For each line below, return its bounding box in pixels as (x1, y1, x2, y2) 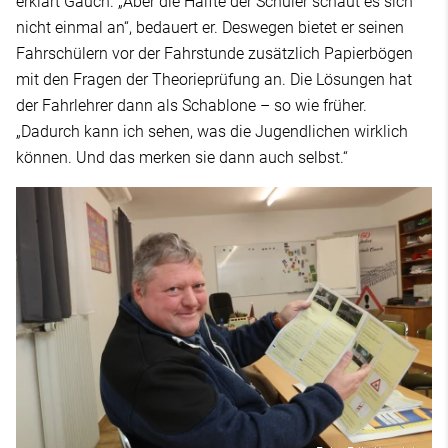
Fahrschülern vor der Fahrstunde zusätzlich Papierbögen (16, 44, 413, 64)
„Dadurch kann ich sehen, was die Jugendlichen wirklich (16, 122, 408, 142)
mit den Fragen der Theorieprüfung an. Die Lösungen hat (16, 70, 412, 90)
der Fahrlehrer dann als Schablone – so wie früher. (16, 96, 367, 116)
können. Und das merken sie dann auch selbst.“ (16, 148, 348, 168)
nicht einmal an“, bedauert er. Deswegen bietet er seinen (16, 18, 404, 38)
